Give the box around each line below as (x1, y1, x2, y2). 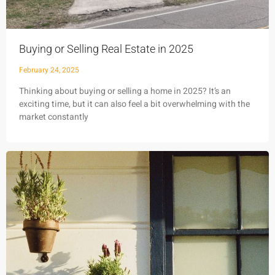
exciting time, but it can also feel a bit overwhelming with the (19, 97, 250, 110)
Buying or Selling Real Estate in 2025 (19, 42, 196, 55)
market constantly (19, 110, 88, 123)
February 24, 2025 (19, 64, 79, 76)
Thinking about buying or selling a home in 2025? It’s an (19, 84, 231, 98)
